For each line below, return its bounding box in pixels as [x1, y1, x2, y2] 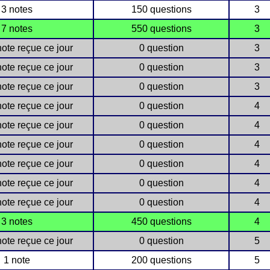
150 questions [131, 4, 192, 14]
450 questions [131, 216, 192, 227]
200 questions [131, 255, 192, 265]
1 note [3, 255, 30, 265]
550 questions [131, 24, 192, 34]
